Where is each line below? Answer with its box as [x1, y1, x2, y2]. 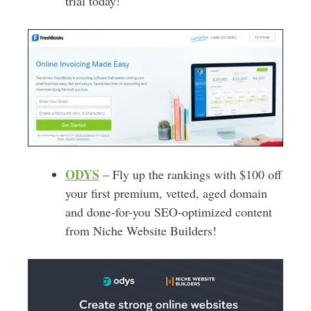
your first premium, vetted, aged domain [65, 184, 267, 201]
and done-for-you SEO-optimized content [65, 203, 272, 220]
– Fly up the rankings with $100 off [99, 165, 282, 183]
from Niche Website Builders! [65, 221, 217, 239]
